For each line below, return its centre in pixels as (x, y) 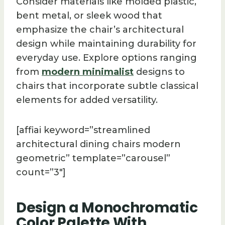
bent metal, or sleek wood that (89, 16)
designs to (159, 72)
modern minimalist (88, 72)
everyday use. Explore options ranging (106, 58)
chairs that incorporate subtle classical (107, 86)
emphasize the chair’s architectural (100, 30)
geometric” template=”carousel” (93, 158)
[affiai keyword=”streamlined (83, 130)
